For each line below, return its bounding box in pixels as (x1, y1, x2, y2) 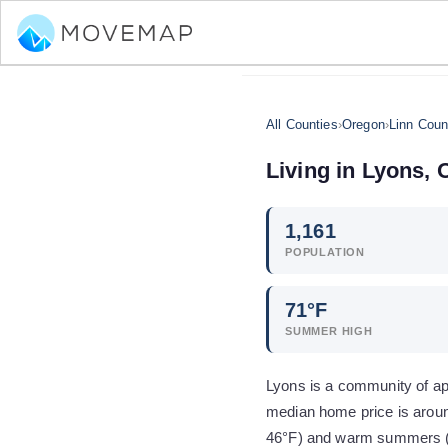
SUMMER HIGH (285, 325, 373, 337)
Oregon (341, 117, 385, 132)
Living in (266, 158, 362, 183)
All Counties (266, 117, 338, 132)
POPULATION (285, 246, 365, 258)
